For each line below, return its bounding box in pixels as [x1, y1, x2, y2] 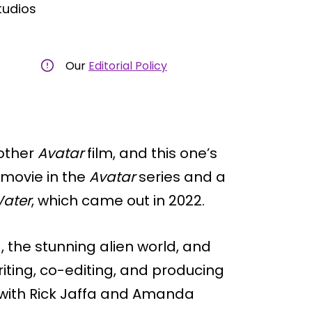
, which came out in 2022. [31, 190, 205, 210]
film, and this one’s [84, 143, 217, 163]
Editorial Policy [88, 57, 167, 74]
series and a [135, 166, 226, 187]
